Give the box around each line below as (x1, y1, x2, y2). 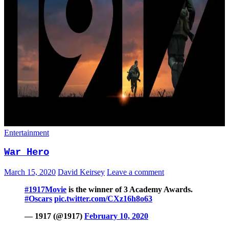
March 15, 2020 (4, 168, 56, 177)
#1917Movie (25, 185, 66, 194)
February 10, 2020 (84, 212, 148, 221)
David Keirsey (58, 168, 105, 177)
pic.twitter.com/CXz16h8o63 (54, 194, 152, 203)
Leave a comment (107, 168, 164, 177)
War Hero (4, 147, 49, 158)
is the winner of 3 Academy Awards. (66, 185, 193, 194)
